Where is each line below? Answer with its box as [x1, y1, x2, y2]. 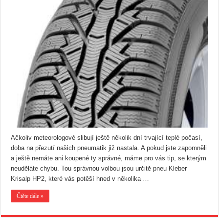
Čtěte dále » [17, 192, 44, 199]
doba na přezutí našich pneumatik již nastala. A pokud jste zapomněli [11, 144, 207, 152]
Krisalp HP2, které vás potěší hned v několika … [11, 175, 150, 182]
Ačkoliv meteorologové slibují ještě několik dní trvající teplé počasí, [11, 133, 203, 141]
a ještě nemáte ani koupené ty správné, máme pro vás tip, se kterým [11, 154, 207, 162]
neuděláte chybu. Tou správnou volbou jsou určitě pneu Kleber [11, 164, 187, 172]
